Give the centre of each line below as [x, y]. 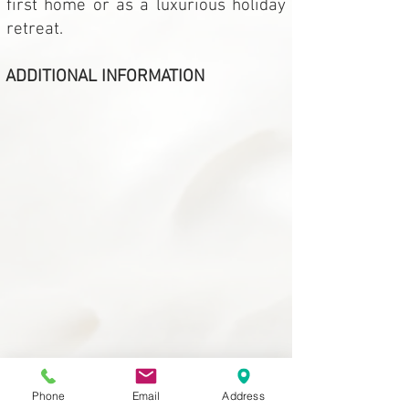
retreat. [35, 30]
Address [243, 395]
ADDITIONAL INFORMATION [105, 77]
